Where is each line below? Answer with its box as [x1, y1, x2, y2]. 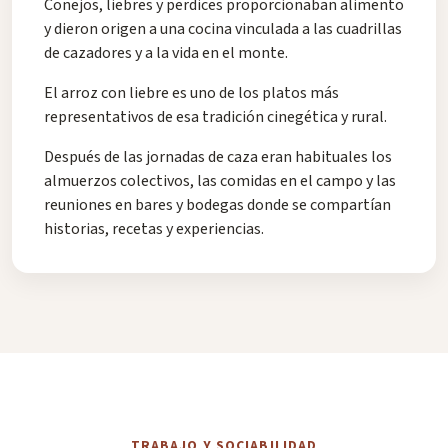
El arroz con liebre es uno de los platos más [44, 82, 339, 105]
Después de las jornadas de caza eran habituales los [44, 146, 392, 169]
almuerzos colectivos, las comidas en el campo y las [44, 170, 396, 193]
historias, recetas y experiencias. [44, 218, 264, 241]
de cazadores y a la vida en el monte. [44, 42, 288, 65]
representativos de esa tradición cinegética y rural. [44, 106, 387, 129]
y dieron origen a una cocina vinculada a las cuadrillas [44, 18, 402, 41]
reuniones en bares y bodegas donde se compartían [44, 194, 391, 217]
